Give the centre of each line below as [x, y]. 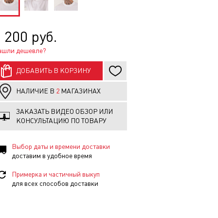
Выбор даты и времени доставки [61, 146]
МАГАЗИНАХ [80, 91]
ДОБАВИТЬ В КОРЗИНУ [54, 71]
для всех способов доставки [55, 183]
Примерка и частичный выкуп [56, 174]
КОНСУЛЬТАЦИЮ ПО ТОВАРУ [61, 121]
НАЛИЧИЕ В [36, 91]
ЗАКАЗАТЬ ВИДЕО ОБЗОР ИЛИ [64, 111]
